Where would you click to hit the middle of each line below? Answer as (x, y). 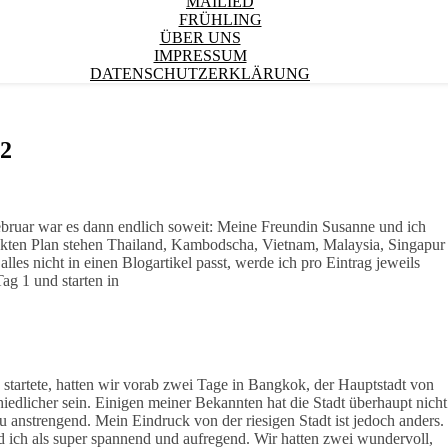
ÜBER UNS (200, 37)
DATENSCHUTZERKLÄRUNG (200, 73)
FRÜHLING (220, 19)
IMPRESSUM (200, 55)
